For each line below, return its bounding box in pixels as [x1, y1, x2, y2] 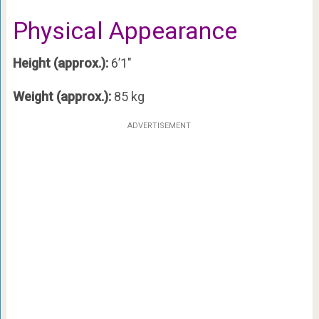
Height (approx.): [12, 56, 108, 71]
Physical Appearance [12, 16, 237, 46]
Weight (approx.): [12, 89, 111, 105]
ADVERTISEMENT [127, 121, 192, 131]
